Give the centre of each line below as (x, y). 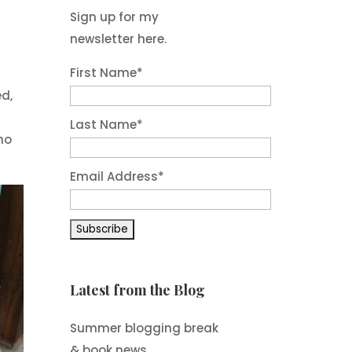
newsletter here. (119, 38)
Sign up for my (115, 16)
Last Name (104, 124)
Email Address (114, 176)
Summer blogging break (145, 328)
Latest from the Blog (138, 290)
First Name (104, 72)
